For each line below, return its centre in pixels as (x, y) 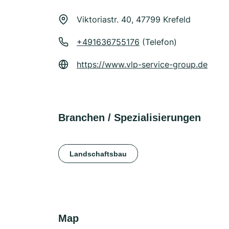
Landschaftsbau (98, 154)
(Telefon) (158, 42)
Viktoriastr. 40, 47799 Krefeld (134, 19)
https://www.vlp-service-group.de (142, 64)
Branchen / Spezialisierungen (130, 118)
